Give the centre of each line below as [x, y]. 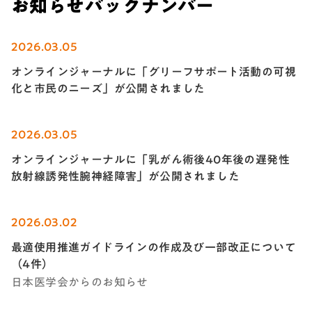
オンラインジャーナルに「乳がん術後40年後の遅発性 [150, 160]
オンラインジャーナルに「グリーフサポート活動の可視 [154, 72]
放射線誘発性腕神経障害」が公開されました [125, 177]
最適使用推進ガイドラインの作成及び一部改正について [154, 248]
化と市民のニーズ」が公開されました [108, 89]
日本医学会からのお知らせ [80, 282]
